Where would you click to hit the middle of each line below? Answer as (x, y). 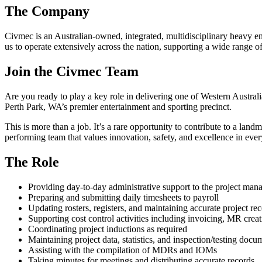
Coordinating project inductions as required (108, 229)
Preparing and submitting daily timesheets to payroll (123, 197)
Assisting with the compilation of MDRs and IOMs (123, 250)
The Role (32, 162)
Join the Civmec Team (72, 72)
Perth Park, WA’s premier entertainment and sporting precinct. (118, 107)
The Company (47, 11)
